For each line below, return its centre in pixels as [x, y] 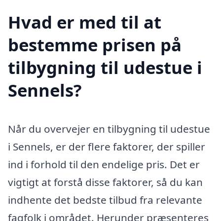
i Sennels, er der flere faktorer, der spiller [107, 146]
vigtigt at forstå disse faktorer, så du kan [105, 182]
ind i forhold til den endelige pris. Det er [104, 164]
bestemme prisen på [95, 44]
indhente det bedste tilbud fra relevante [105, 200]
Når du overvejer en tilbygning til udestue [109, 129]
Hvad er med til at [85, 22]
